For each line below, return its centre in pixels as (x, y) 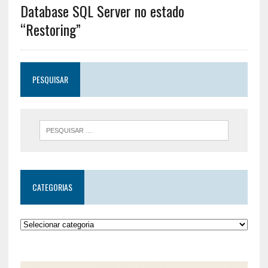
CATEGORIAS (52, 187)
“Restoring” (50, 29)
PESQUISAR (50, 79)
